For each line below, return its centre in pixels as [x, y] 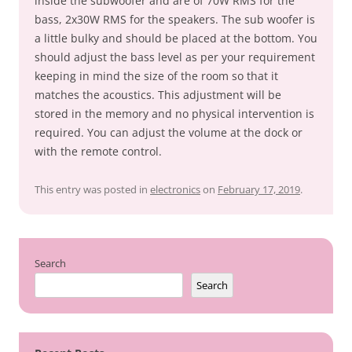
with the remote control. [98, 151]
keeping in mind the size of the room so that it [156, 76]
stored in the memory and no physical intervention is [174, 114]
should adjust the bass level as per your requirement [175, 57]
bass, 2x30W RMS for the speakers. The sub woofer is [175, 19]
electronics [175, 189]
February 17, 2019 [259, 189]
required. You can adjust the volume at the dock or [169, 132]
